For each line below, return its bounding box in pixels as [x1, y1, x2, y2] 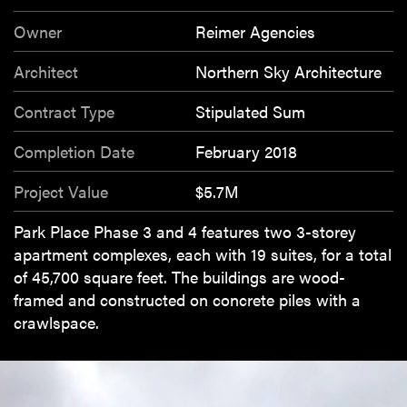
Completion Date [14, 140, 134, 163]
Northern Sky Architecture [195, 60, 382, 83]
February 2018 [195, 140, 297, 163]
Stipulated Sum [195, 100, 305, 123]
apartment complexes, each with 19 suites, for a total [14, 243, 392, 265]
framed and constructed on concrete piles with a [14, 288, 361, 311]
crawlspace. [14, 311, 99, 333]
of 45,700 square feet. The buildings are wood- [14, 265, 345, 288]
